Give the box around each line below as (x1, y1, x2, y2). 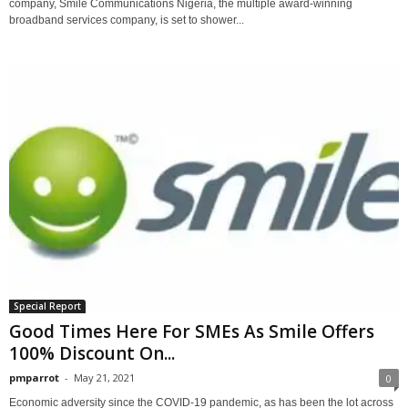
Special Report (14, 300, 81, 313)
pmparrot (9, 371, 59, 385)
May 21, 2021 (74, 371, 135, 385)
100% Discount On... (9, 342, 175, 366)
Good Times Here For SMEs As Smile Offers (9, 320, 374, 344)
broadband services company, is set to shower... (9, 13, 244, 26)
